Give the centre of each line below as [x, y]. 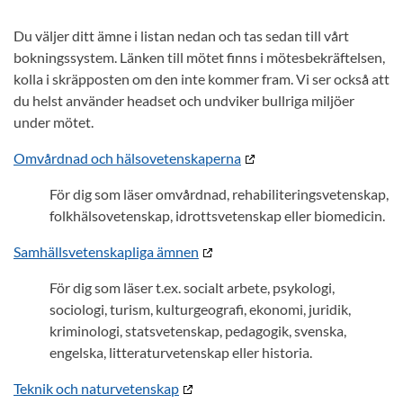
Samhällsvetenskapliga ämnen [106, 251]
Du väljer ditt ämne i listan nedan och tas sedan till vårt [181, 36]
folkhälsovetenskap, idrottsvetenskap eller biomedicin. [217, 215]
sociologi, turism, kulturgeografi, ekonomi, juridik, [200, 309]
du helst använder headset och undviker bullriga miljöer [184, 100]
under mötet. [54, 122]
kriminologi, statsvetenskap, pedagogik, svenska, [198, 331]
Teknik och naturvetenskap [96, 388]
